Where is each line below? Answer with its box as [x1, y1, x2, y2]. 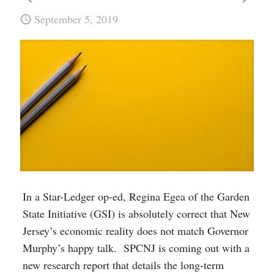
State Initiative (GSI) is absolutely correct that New [22, 206, 250, 221]
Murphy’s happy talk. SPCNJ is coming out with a [22, 240, 250, 255]
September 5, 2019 [34, 12, 118, 26]
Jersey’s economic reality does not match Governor [22, 223, 248, 238]
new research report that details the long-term [22, 257, 224, 272]
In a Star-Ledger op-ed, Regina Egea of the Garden [22, 188, 250, 204]
